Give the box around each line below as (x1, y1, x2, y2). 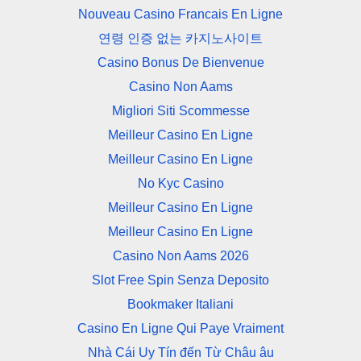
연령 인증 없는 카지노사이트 (98, 31, 263, 46)
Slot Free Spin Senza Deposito (92, 273, 269, 288)
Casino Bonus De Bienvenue (97, 56, 264, 70)
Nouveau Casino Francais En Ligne (78, 7, 283, 22)
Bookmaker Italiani (127, 297, 234, 312)
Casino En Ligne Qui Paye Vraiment (77, 322, 284, 336)
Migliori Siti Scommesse (111, 104, 250, 118)
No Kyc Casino (137, 176, 224, 191)
